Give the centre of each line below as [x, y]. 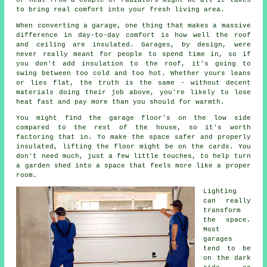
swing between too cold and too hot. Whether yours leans [133, 74]
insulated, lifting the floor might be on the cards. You [133, 147]
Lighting [220, 192]
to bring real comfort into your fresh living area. [121, 10]
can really [227, 201]
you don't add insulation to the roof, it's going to [133, 64]
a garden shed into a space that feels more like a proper [133, 166]
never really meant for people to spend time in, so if [133, 55]
